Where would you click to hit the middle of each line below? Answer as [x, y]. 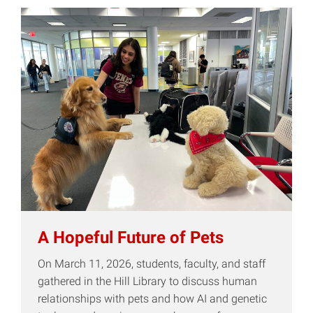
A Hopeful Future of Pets [131, 238]
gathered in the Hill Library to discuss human [147, 281]
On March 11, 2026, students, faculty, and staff [152, 263]
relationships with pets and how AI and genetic [152, 298]
